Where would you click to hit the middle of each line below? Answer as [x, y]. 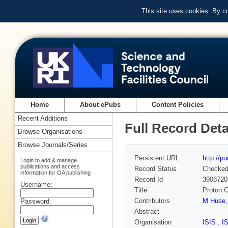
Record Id [149, 180]
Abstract [147, 212]
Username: [36, 184]
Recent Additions [43, 119]
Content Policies [178, 105]
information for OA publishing [55, 172]
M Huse [214, 201]
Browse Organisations [50, 132]
